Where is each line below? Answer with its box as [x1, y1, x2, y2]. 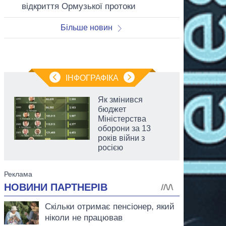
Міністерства [98, 114, 146, 123]
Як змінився [98, 95, 143, 104]
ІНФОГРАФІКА [65, 73, 119, 82]
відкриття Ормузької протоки [21, 1, 136, 11]
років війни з [98, 133, 145, 142]
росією [98, 143, 123, 152]
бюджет [98, 104, 126, 114]
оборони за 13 [98, 124, 151, 133]
